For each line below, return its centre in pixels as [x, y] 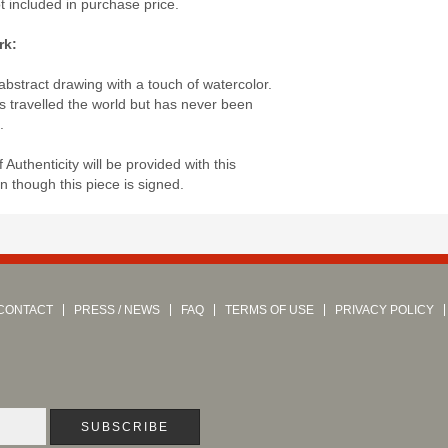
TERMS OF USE [269, 310]
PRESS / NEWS [117, 310]
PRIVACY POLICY [384, 310]
